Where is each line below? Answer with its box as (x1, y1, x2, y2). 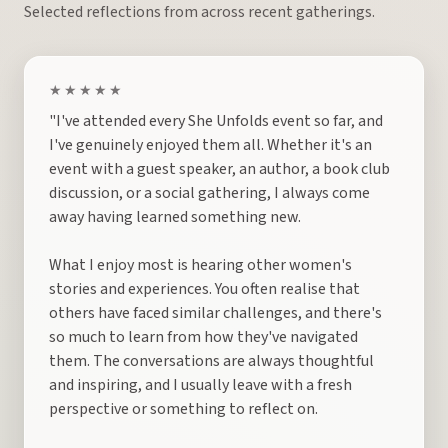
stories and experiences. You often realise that (49, 278, 360, 300)
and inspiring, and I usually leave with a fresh (49, 374, 352, 396)
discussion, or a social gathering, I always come (49, 182, 370, 204)
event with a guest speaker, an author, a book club (49, 158, 390, 180)
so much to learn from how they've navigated (49, 326, 358, 348)
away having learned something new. (49, 206, 301, 228)
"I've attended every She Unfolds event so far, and (49, 110, 383, 132)
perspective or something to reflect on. (49, 398, 318, 420)
